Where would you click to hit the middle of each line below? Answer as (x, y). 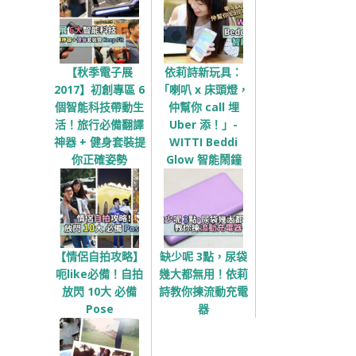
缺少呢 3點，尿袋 (203, 256)
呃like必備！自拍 (99, 273)
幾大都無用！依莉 (203, 273)
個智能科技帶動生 (99, 106)
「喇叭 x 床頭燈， (203, 89)
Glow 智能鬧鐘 (203, 159)
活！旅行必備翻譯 (99, 124)
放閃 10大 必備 (99, 291)
